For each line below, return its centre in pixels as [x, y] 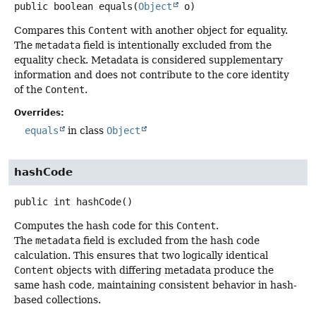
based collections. [57, 299]
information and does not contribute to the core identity [152, 75]
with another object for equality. [208, 31]
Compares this [51, 31]
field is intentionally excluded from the [176, 45]
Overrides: [39, 113]
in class [86, 131]
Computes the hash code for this [95, 225]
